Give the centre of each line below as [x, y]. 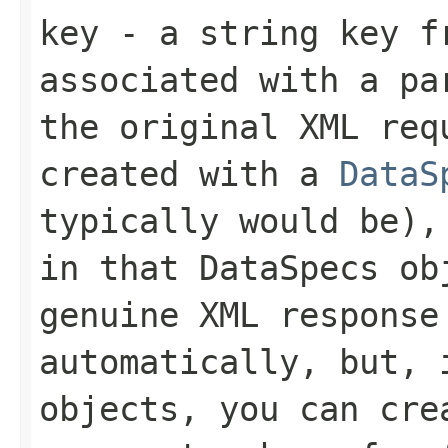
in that [119, 267]
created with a [189, 173]
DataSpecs [289, 267]
